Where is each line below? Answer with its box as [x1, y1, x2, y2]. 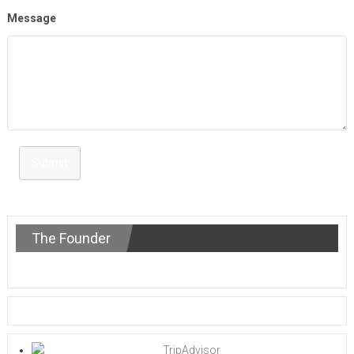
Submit [31, 156, 68, 169]
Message [6, 11, 56, 24]
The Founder [31, 229, 111, 247]
